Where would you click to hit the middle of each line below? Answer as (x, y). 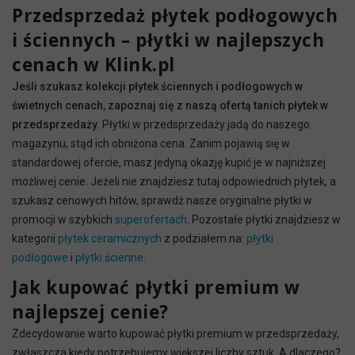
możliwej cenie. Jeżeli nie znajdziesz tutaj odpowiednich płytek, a (174, 181)
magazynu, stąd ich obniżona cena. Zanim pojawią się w (151, 143)
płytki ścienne (109, 257)
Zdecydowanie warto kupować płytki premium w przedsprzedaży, (176, 333)
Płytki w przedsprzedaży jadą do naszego (205, 124)
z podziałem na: (204, 238)
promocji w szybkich (63, 219)
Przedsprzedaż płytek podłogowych (175, 15)
